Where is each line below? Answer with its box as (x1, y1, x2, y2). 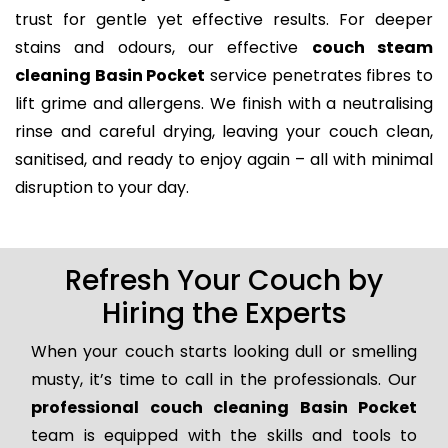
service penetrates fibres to (205, 64, 434, 88)
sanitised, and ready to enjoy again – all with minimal (15, 148, 433, 172)
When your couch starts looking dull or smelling (31, 340, 417, 364)
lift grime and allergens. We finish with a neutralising (15, 92, 433, 116)
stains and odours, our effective (15, 36, 312, 60)
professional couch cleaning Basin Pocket (31, 396, 417, 420)
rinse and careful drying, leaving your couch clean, (15, 120, 433, 144)
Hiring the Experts (101, 294, 347, 334)
